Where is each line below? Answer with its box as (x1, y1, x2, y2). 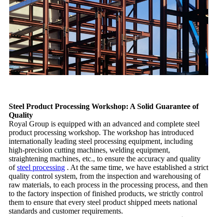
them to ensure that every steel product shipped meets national (9, 198, 197, 206)
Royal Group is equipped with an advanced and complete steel (9, 119, 200, 128)
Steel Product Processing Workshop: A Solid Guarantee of (9, 102, 199, 110)
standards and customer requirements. (9, 206, 123, 215)
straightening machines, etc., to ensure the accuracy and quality (9, 154, 201, 163)
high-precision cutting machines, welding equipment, (9, 145, 170, 154)
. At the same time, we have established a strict (65, 163, 208, 171)
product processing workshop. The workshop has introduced (9, 128, 194, 137)
